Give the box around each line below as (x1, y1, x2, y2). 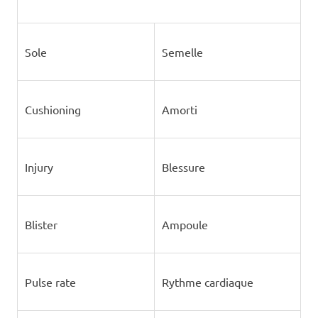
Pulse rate (24, 275, 76, 289)
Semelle (161, 45, 203, 59)
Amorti (161, 102, 197, 116)
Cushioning (24, 102, 81, 116)
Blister (24, 217, 57, 231)
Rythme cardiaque (161, 275, 253, 289)
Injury (24, 160, 53, 174)
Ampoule (161, 217, 208, 231)
